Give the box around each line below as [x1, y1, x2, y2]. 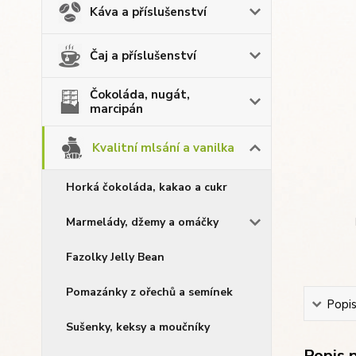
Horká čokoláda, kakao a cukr [66, 180, 227, 195]
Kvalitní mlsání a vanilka [92, 140, 234, 156]
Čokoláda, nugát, [90, 87, 190, 103]
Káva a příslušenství [90, 4, 207, 20]
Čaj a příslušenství [90, 48, 196, 64]
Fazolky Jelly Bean [66, 250, 164, 265]
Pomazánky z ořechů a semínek [66, 284, 233, 300]
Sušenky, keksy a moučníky [66, 319, 210, 335]
